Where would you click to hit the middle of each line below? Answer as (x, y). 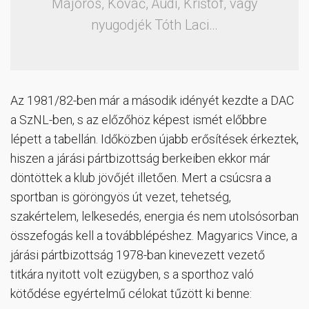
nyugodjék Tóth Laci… (154, 25)
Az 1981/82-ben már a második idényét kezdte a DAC (152, 100)
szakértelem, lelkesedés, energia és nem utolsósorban (154, 216)
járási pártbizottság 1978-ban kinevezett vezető (138, 255)
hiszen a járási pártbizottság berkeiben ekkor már (140, 158)
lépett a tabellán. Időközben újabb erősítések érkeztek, (154, 139)
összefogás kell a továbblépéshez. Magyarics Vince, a (154, 235)
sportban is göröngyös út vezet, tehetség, (121, 197)
